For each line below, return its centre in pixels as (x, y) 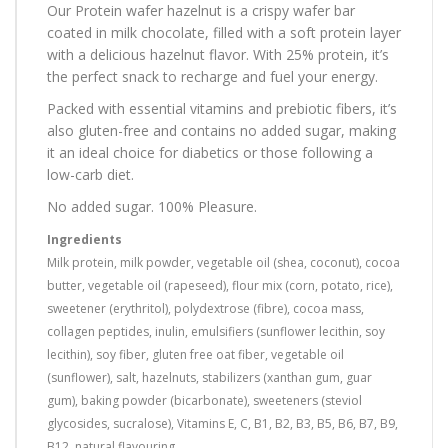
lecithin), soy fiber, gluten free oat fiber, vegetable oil (195, 354)
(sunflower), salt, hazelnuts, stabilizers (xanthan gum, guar (209, 377)
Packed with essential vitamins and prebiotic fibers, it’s (222, 108)
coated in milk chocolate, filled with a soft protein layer (224, 32)
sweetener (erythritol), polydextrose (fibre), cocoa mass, (205, 308)
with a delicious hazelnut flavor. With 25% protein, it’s (218, 54)
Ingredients (84, 239)
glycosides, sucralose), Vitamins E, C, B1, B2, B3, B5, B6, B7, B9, (222, 423)
